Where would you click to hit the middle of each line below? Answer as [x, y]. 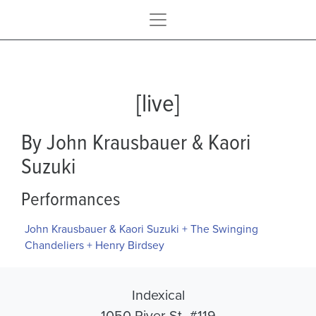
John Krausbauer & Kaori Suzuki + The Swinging [141, 229]
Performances [71, 198]
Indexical [158, 295]
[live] [158, 102]
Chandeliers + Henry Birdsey [94, 245]
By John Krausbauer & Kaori [136, 141]
